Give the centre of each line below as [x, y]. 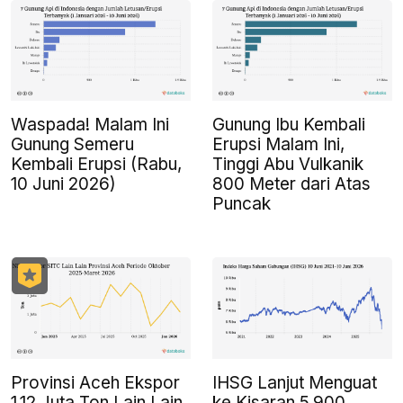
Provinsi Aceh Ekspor [95, 382]
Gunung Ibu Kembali [289, 125]
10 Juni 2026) [63, 184]
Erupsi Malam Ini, [278, 145]
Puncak [242, 204]
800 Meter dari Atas [291, 184]
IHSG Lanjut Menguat [295, 382]
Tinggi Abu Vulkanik [288, 165]
